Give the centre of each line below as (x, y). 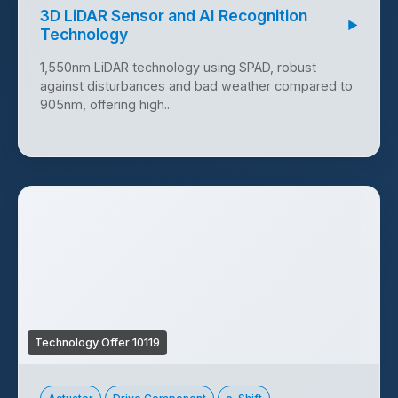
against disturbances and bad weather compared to (196, 86)
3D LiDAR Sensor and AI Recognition (174, 16)
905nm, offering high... (106, 105)
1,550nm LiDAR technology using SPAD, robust (178, 68)
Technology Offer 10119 (97, 343)
